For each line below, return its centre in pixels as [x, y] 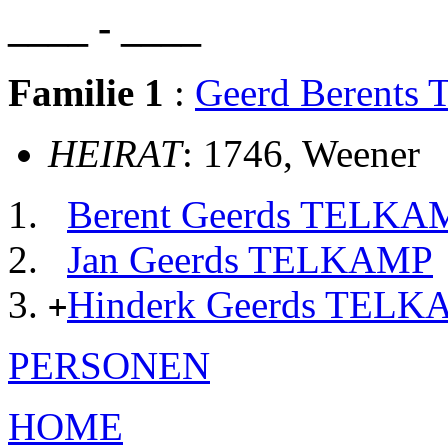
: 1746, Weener [301, 153]
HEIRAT [115, 153]
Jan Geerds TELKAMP [250, 259]
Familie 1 [86, 92]
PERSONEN [109, 365]
